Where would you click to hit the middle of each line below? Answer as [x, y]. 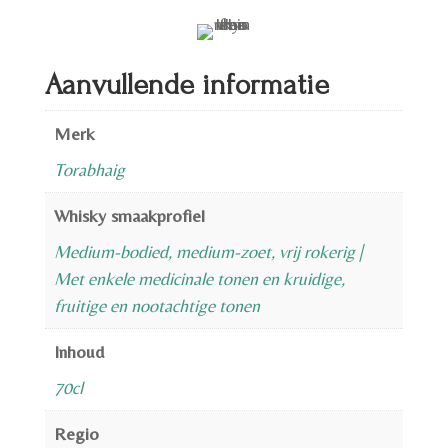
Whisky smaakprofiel [129, 215]
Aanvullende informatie [186, 84]
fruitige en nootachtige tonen [156, 305]
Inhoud [78, 351]
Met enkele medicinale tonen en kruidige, [199, 278]
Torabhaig [89, 169]
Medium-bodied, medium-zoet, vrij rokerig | [208, 251]
